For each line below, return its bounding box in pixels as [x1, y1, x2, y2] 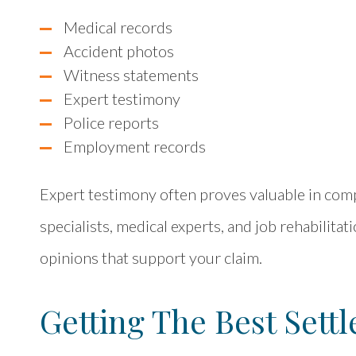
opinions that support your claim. [40, 248, 265, 267]
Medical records [64, 17, 172, 37]
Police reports [64, 113, 159, 132]
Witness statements [64, 65, 199, 84]
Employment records [64, 137, 206, 156]
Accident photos [64, 41, 174, 60]
